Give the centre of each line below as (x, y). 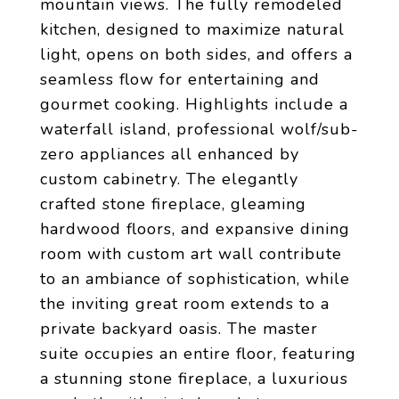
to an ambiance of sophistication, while (195, 279)
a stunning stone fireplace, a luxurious (194, 379)
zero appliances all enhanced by (170, 154)
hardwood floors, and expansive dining (195, 229)
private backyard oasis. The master (179, 329)
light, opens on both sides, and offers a (196, 54)
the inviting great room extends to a (185, 304)
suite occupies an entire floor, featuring (198, 354)
